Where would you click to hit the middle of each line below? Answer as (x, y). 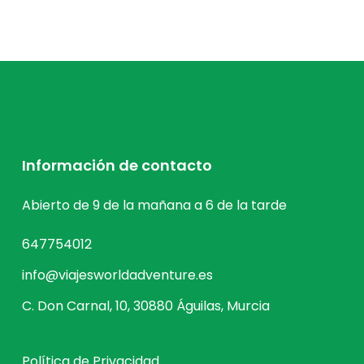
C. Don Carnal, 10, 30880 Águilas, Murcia (146, 306)
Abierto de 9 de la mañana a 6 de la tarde (154, 205)
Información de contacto (117, 165)
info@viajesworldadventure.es (117, 275)
